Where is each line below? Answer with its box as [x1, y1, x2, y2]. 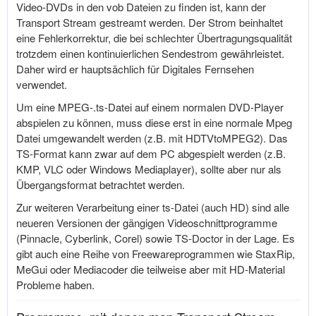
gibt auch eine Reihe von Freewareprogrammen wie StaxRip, [16, 246, 295, 261]
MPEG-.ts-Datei [58, 99, 132, 114]
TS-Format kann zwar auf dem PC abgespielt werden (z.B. [16, 146, 286, 161]
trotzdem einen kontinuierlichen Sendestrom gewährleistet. [16, 46, 284, 61]
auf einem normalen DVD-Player [132, 99, 284, 114]
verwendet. [16, 77, 67, 92]
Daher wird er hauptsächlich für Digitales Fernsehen [16, 61, 254, 76]
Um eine [16, 99, 58, 114]
